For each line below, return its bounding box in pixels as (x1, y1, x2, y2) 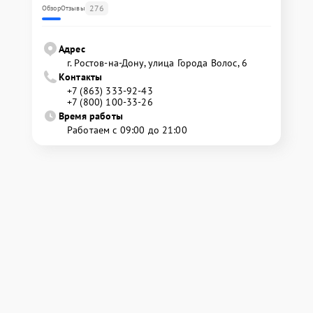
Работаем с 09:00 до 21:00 (67, 124, 187, 136)
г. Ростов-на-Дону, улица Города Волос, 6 (67, 57, 247, 69)
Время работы (59, 110, 123, 122)
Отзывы (60, 3, 85, 13)
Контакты (59, 71, 103, 83)
